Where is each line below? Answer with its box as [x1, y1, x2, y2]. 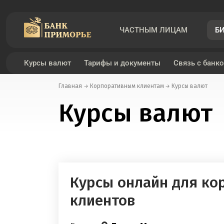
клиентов [69, 191, 135, 209]
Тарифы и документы [84, 58, 160, 67]
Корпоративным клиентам [89, 82, 164, 89]
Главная [58, 82, 82, 89]
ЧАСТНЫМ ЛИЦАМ [119, 25, 187, 34]
